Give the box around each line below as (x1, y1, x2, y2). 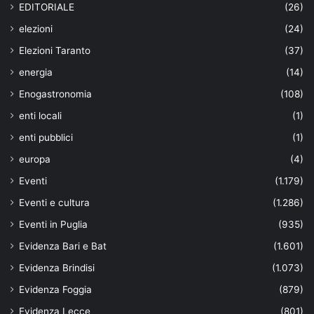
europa (19, 153, 50, 165)
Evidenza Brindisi (19, 261, 95, 273)
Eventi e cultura (19, 196, 90, 208)
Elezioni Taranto (19, 44, 90, 56)
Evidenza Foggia (19, 283, 92, 295)
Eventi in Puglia (19, 218, 88, 230)
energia (19, 66, 53, 78)
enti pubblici (19, 131, 73, 143)
